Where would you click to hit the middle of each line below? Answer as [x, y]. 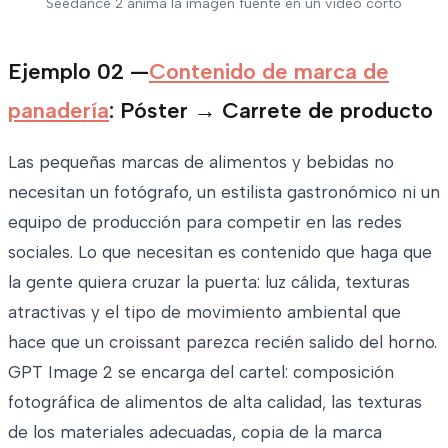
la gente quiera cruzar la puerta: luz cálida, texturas [209, 281]
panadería [58, 110]
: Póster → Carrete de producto [271, 110]
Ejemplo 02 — [78, 71]
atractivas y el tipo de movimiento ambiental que [204, 311]
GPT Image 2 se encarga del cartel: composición [201, 371]
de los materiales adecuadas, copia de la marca [195, 431]
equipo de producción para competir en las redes [205, 221]
